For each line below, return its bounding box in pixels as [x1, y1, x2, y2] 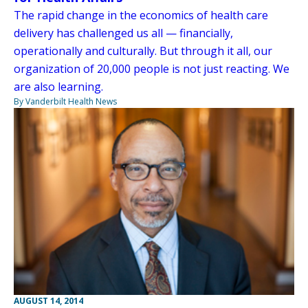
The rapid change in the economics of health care [14, 7, 268, 23]
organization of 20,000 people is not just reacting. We [14, 60, 289, 76]
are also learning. [14, 78, 103, 94]
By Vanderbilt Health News [14, 95, 117, 107]
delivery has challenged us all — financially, [14, 25, 233, 41]
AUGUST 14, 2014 [14, 294, 83, 307]
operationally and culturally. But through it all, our [14, 43, 272, 58]
